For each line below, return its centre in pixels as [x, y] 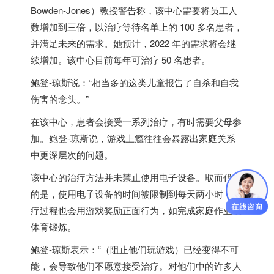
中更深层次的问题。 [72, 154]
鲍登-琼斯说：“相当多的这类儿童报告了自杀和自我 [135, 82]
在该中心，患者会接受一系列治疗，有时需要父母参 [136, 121]
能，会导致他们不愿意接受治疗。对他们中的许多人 [136, 265]
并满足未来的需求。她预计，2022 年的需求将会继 [133, 43]
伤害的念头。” [60, 98]
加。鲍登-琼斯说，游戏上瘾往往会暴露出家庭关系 [133, 138]
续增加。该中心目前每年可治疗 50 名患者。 [120, 59]
